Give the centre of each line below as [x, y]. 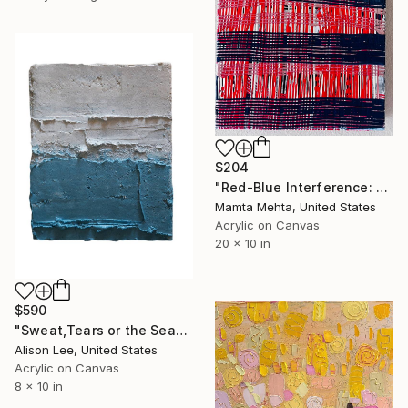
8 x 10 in [39, 386]
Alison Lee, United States [86, 349]
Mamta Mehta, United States [296, 206]
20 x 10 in [243, 243]
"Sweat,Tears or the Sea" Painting [181, 330]
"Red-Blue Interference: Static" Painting [382, 187]
